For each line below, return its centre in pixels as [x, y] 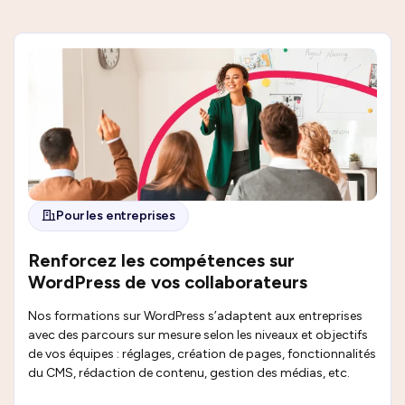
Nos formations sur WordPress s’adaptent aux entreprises [195, 316]
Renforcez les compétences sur [161, 260]
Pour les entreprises [116, 216]
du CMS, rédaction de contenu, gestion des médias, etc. [189, 372]
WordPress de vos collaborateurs [168, 282]
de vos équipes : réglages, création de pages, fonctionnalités [202, 353]
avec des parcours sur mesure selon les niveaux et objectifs [198, 334]
